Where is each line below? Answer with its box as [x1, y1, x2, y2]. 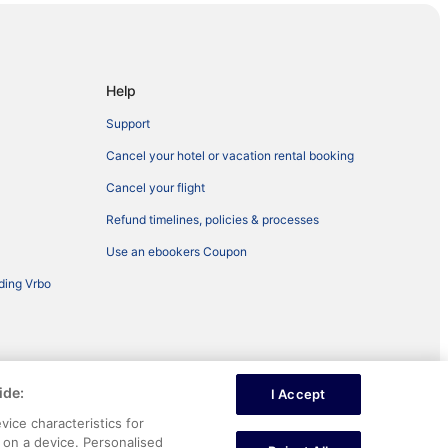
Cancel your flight [106, 180, 205, 196]
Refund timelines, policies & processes [106, 212, 319, 228]
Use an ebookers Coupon [106, 244, 247, 260]
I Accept [271, 386, 326, 402]
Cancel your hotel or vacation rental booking [106, 148, 354, 164]
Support [106, 116, 150, 132]
